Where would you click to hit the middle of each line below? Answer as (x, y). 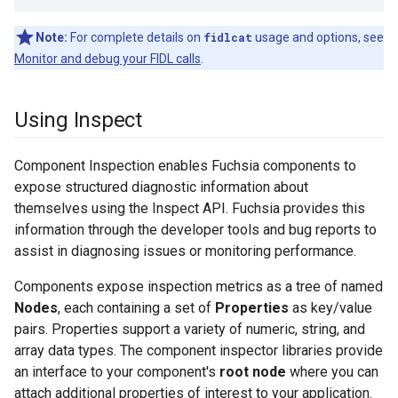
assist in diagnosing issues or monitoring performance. (185, 251)
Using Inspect (78, 120)
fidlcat (228, 38)
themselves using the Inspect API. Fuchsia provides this (190, 209)
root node (253, 372)
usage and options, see (318, 38)
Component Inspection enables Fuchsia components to (185, 166)
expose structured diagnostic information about (161, 187)
